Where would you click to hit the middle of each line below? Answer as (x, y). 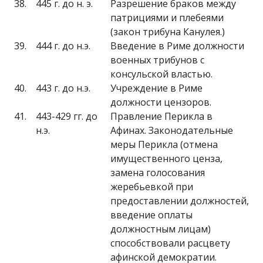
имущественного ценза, (166, 159)
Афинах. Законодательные (172, 130)
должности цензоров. (161, 102)
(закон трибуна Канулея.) (168, 32)
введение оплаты (151, 215)
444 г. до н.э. (63, 46)
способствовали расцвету (170, 243)
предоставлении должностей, (180, 201)
